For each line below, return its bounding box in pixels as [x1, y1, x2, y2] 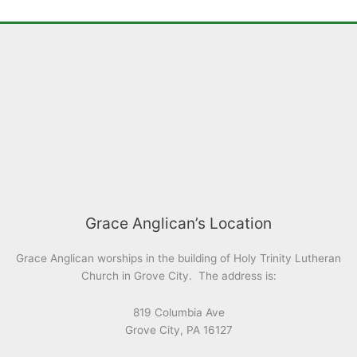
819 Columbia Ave [132, 305, 225, 319]
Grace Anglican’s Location [85, 213, 272, 233]
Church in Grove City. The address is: [80, 269, 277, 282]
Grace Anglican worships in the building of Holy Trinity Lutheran [16, 251, 341, 265]
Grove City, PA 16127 [124, 323, 233, 336]
